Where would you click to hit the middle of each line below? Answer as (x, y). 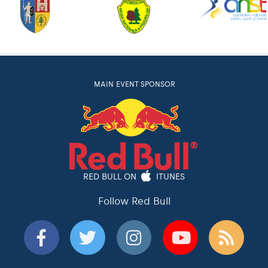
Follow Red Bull (134, 201)
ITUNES (170, 176)
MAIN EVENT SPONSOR (134, 85)
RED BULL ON (111, 176)
